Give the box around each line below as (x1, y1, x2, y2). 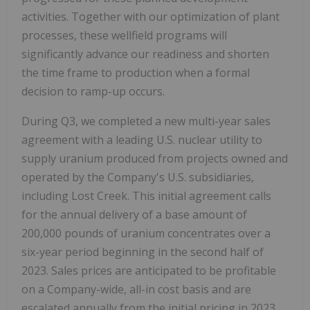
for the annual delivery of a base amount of (21, 207, 247, 223)
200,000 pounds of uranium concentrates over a (21, 226, 271, 241)
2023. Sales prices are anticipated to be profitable (21, 263, 276, 279)
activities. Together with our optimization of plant (21, 9, 280, 25)
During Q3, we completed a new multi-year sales (21, 113, 271, 129)
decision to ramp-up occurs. (21, 84, 165, 100)
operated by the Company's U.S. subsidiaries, (21, 170, 254, 185)
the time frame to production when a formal (21, 65, 250, 81)
